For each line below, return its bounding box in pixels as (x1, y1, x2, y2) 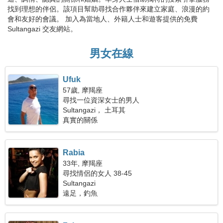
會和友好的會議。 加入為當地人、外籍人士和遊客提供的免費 (7, 15, 198, 23)
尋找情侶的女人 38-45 (63, 169, 132, 177)
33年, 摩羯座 (63, 159, 103, 167)
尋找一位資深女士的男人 (63, 96, 140, 104)
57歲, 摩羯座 (63, 86, 103, 94)
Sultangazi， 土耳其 (63, 106, 126, 114)
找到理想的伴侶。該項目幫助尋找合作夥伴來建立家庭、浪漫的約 (7, 5, 210, 13)
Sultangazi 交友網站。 (7, 25, 77, 33)
